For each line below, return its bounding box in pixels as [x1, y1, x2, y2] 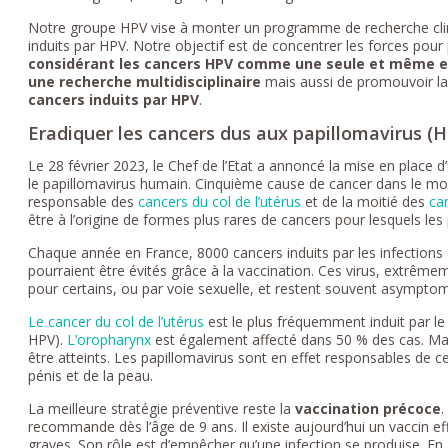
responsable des [28, 191, 139, 211]
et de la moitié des [301, 191, 430, 211]
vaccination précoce [295, 398, 442, 418]
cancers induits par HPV [28, 89, 200, 109]
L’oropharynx [67, 329, 152, 349]
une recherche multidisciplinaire [28, 71, 262, 91]
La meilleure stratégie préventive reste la [28, 398, 296, 418]
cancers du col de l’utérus [138, 191, 302, 211]
